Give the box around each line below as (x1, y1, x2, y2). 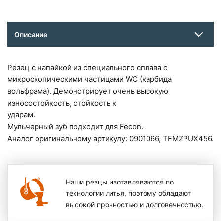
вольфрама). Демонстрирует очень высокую (7, 86, 168, 96)
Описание (14, 30, 47, 39)
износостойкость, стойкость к (7, 98, 116, 108)
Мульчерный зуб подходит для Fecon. (7, 122, 143, 132)
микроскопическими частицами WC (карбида (7, 74, 172, 84)
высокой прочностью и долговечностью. (66, 200, 204, 209)
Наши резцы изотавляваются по (66, 178, 174, 186)
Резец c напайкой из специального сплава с (7, 63, 167, 73)
